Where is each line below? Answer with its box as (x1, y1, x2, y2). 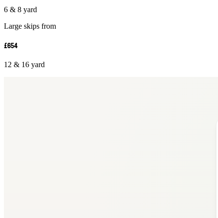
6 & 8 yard (4, 5, 37, 14)
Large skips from (4, 22, 56, 31)
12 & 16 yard (4, 60, 45, 69)
